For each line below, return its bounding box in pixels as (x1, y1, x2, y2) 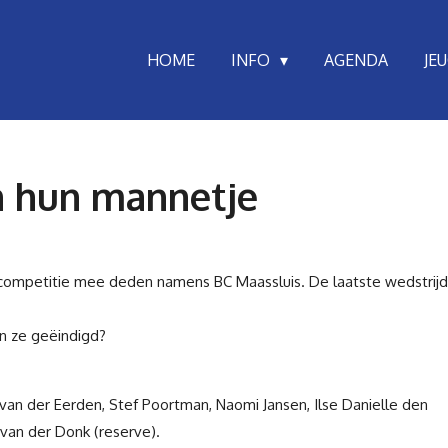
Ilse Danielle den (314, 394, 428, 414)
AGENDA (324, 49, 389, 70)
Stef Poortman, (109, 394, 216, 414)
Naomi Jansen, (216, 394, 314, 414)
